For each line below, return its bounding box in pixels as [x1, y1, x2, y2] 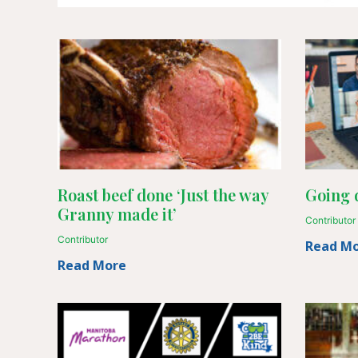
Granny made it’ [58, 202, 177, 225]
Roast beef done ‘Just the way [58, 183, 268, 205]
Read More [58, 256, 126, 274]
